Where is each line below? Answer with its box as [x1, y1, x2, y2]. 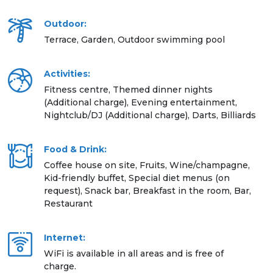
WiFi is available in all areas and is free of [44, 248, 224, 260]
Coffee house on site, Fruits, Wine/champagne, [44, 160, 250, 171]
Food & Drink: [44, 144, 107, 155]
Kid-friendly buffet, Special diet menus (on [44, 172, 230, 184]
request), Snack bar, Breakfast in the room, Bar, [44, 185, 251, 197]
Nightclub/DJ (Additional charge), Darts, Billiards [44, 110, 256, 121]
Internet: [44, 232, 85, 244]
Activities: [44, 68, 90, 80]
